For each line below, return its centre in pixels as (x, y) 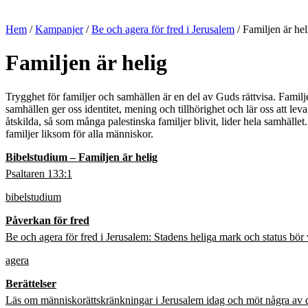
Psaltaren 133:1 (39, 173)
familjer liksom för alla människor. (82, 133)
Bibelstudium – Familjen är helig (81, 157)
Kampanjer (59, 29)
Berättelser (31, 283)
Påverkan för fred (47, 220)
